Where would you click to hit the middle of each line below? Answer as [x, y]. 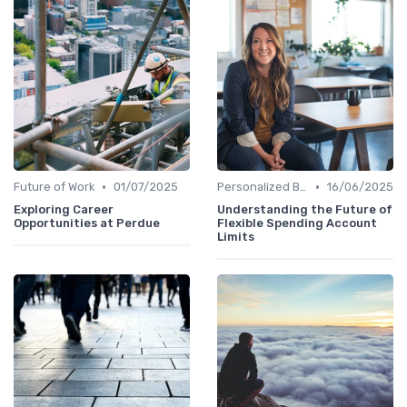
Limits [236, 237]
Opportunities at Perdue [87, 223]
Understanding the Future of [305, 210]
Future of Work [54, 187]
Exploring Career [64, 210]
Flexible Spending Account [297, 223]
